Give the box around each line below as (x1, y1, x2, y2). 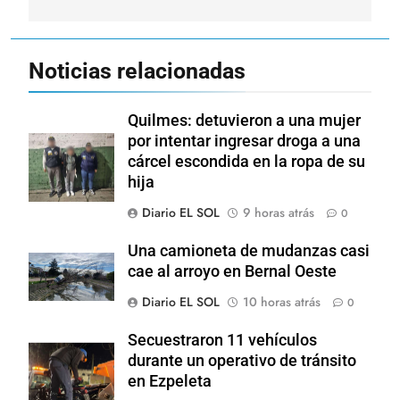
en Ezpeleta (128, 372, 212, 391)
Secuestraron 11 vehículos (128, 331, 317, 350)
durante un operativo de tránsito (128, 352, 356, 371)
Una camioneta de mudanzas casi (128, 242, 370, 261)
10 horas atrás (243, 293, 321, 312)
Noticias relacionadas (29, 58, 246, 85)
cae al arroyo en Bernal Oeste (128, 262, 337, 281)
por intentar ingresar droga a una (128, 132, 361, 151)
